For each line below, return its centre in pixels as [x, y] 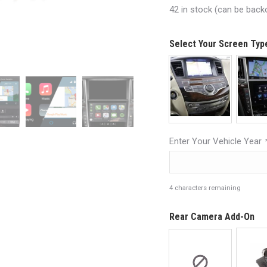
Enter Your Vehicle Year [217, 141]
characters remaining [207, 188]
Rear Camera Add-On [212, 217]
